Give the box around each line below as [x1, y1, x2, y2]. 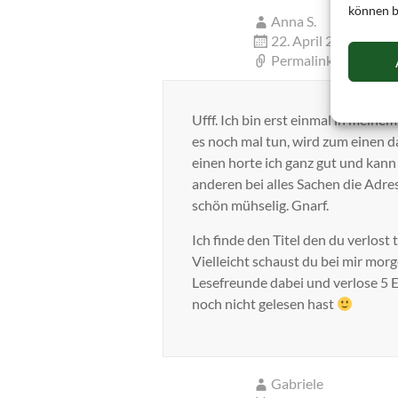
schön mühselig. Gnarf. [192, 196, 329, 213]
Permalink [271, 52, 333, 68]
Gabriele [271, 375, 323, 392]
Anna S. [271, 12, 316, 29]
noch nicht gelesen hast [192, 295, 337, 312]
